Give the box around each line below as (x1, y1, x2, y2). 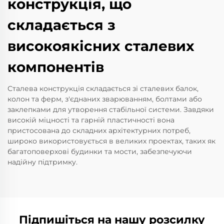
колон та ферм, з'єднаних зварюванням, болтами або (7, 94, 202, 104)
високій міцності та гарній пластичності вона (7, 115, 174, 125)
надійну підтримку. (7, 157, 77, 167)
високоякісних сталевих (7, 37, 194, 55)
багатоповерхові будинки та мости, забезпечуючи (7, 147, 192, 156)
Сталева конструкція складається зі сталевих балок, (7, 84, 198, 93)
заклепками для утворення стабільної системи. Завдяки (7, 105, 214, 114)
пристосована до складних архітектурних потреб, (7, 126, 190, 135)
